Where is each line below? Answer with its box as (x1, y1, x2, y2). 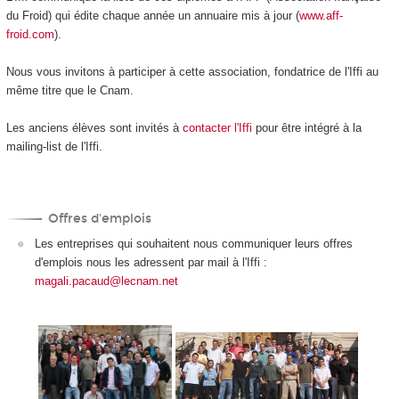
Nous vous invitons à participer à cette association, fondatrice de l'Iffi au (5, 64, 379, 78)
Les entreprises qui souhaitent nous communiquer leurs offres (35, 236, 353, 250)
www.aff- (298, 8, 343, 22)
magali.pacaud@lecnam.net (35, 273, 178, 288)
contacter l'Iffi (182, 120, 252, 134)
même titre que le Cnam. (5, 83, 134, 97)
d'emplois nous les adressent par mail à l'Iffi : (35, 255, 267, 269)
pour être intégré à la (251, 120, 362, 134)
